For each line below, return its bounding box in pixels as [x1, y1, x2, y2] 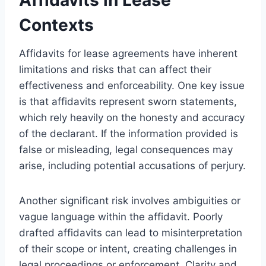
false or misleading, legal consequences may [19, 143, 233, 156]
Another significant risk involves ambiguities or [19, 194, 240, 207]
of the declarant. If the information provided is [19, 127, 238, 140]
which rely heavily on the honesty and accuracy [19, 111, 245, 123]
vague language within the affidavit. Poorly [19, 210, 223, 223]
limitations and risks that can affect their [19, 63, 211, 75]
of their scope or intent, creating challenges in [19, 242, 237, 255]
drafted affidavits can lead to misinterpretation [19, 226, 242, 239]
